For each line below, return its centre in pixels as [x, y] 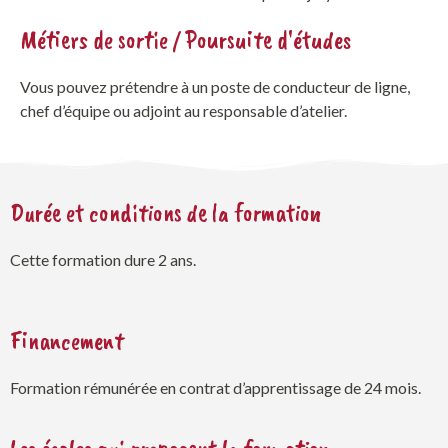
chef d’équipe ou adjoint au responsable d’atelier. [183, 111]
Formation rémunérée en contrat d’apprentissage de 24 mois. [215, 388]
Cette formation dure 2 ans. [103, 259]
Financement [67, 341]
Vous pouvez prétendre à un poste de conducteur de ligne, [215, 87]
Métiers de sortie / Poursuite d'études [185, 40]
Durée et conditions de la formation [165, 212]
